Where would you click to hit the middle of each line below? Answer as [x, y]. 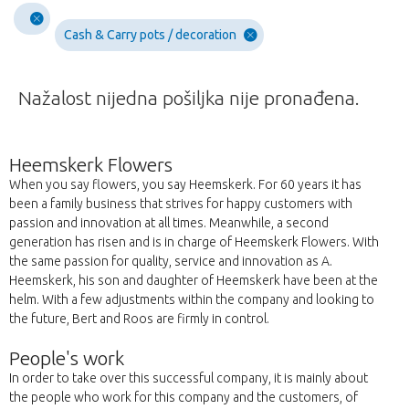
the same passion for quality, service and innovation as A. [171, 262]
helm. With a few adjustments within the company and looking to [192, 300]
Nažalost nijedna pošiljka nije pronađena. [189, 98]
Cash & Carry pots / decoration [150, 35]
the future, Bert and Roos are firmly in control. [139, 319]
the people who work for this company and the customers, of [184, 398]
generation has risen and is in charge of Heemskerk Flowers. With [194, 242]
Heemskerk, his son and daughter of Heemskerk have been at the [194, 281]
